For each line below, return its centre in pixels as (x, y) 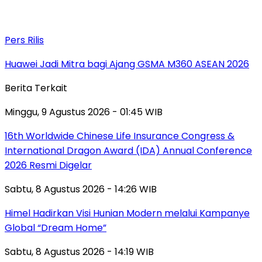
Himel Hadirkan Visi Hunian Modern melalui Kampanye (127, 213)
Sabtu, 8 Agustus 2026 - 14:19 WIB (79, 251)
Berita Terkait (36, 88)
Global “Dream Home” (56, 227)
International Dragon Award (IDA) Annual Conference (128, 150)
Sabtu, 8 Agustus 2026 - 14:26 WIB (81, 189)
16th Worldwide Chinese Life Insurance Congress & (120, 136)
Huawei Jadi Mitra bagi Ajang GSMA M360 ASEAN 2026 (127, 64)
